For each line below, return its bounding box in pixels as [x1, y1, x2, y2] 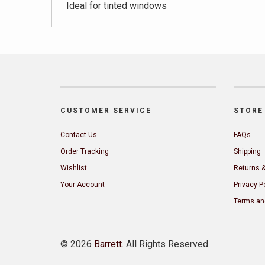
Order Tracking [60, 147, 109, 156]
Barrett [94, 238, 122, 250]
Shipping [233, 147, 261, 156]
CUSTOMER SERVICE [60, 106, 151, 115]
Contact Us [60, 131, 97, 139]
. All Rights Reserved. [122, 238, 210, 250]
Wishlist [60, 164, 87, 172]
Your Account [60, 180, 105, 189]
